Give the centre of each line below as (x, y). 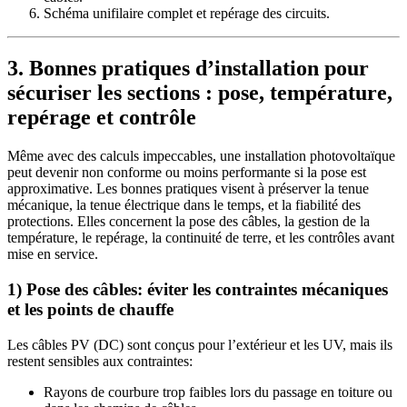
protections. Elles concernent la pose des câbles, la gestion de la (189, 222)
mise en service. (53, 254)
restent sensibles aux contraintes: (100, 361)
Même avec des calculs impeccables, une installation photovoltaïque (201, 156)
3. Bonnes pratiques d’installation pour (188, 69)
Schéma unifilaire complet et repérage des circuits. (187, 14)
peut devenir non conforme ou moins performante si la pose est (187, 173)
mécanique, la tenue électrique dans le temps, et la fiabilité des (184, 205)
